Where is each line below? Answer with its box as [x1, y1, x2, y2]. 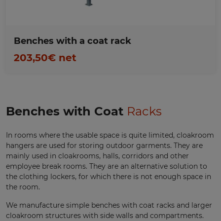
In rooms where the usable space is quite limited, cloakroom [6, 131, 214, 140]
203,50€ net [14, 52, 76, 64]
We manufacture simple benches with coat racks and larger [6, 201, 212, 210]
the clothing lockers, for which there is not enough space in [6, 172, 211, 182]
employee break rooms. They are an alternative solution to [6, 162, 207, 171]
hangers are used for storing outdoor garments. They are [6, 141, 203, 150]
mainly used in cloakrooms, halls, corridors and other [6, 151, 189, 161]
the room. [6, 183, 40, 192]
